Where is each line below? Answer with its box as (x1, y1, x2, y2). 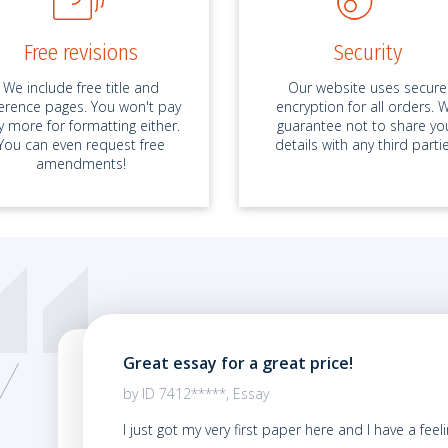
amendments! (35, 153, 126, 173)
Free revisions (23, 38, 138, 66)
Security (332, 38, 402, 66)
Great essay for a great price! (123, 351, 353, 374)
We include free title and (2, 77, 159, 97)
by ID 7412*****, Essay (123, 383, 269, 403)
